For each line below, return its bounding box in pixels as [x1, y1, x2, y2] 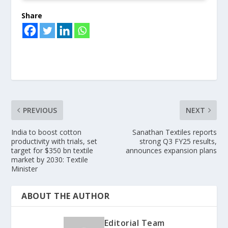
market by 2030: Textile [11, 154, 89, 164]
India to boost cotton [11, 127, 82, 137]
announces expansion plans [125, 145, 217, 155]
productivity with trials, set [11, 136, 98, 146]
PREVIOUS [23, 105, 58, 115]
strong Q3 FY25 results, [139, 136, 217, 146]
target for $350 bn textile [11, 145, 94, 155]
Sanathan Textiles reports [132, 127, 217, 137]
